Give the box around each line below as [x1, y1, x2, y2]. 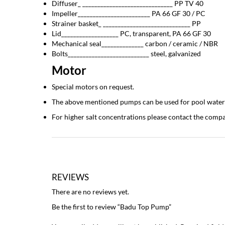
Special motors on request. [52, 82, 134, 91]
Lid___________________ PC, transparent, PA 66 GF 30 [52, 29, 211, 38]
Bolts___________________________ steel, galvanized [52, 49, 201, 58]
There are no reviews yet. [52, 187, 129, 196]
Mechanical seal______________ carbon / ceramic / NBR [52, 39, 218, 48]
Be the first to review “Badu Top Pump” [52, 202, 171, 211]
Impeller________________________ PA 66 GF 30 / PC [52, 9, 205, 18]
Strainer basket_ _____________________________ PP [52, 19, 201, 28]
